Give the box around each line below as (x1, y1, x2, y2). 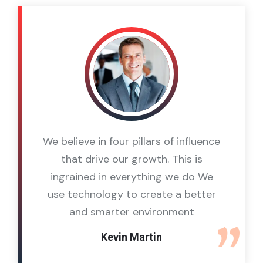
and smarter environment (69, 204, 194, 219)
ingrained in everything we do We (50, 169, 213, 184)
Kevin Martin (101, 230, 162, 243)
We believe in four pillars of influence (43, 134, 220, 149)
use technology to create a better (47, 187, 216, 201)
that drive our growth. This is (60, 151, 203, 166)
